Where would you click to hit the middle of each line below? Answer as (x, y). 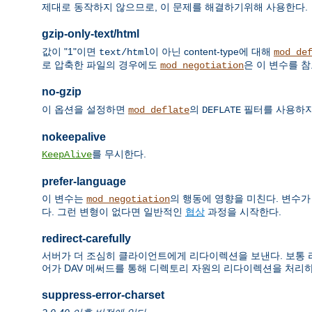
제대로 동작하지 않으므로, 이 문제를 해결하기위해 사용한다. (175, 7)
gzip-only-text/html (91, 34)
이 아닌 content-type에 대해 (211, 51)
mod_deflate (159, 110)
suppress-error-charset (103, 295)
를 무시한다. (119, 154)
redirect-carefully (86, 238)
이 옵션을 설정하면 (85, 109)
